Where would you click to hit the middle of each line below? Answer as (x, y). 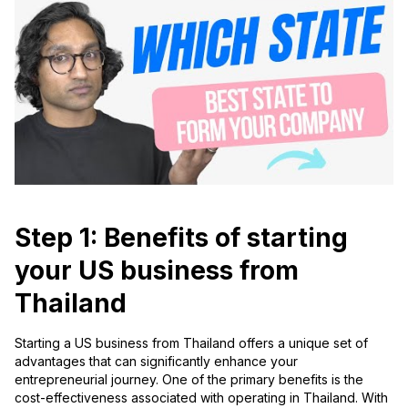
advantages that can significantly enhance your (156, 362)
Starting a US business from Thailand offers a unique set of (191, 343)
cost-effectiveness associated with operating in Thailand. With (201, 398)
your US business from (157, 271)
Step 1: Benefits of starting (181, 238)
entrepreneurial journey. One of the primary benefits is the (189, 380)
